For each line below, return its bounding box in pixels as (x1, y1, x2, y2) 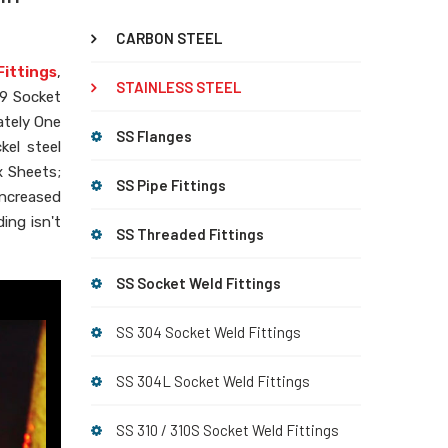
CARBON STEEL (116, 29, 222, 47)
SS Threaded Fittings (116, 225, 264, 243)
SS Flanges (116, 127, 192, 145)
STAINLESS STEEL (116, 78, 241, 96)
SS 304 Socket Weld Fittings (116, 323, 301, 341)
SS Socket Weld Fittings (116, 274, 281, 292)
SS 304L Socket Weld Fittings (116, 372, 310, 390)
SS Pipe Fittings (116, 176, 226, 194)
